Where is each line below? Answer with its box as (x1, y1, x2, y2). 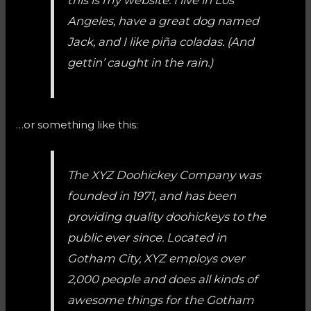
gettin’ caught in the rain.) (67, 55, 214, 69)
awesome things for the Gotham (67, 293, 255, 308)
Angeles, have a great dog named (67, 13, 260, 28)
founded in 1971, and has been (67, 189, 237, 203)
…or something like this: (16, 117, 139, 131)
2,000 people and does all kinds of (67, 272, 258, 287)
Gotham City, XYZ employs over (67, 251, 246, 266)
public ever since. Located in (67, 230, 227, 245)
